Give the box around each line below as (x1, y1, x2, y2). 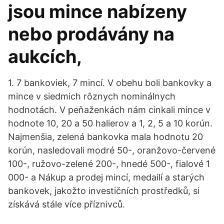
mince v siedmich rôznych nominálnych (8, 91, 175, 101)
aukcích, (8, 45, 82, 67)
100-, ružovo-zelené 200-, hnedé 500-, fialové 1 (8, 158, 210, 169)
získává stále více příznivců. (8, 199, 125, 209)
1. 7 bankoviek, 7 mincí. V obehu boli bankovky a (8, 77, 211, 88)
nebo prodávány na (8, 23, 174, 45)
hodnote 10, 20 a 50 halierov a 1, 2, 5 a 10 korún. (8, 118, 212, 128)
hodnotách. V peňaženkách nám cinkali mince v (8, 104, 210, 115)
